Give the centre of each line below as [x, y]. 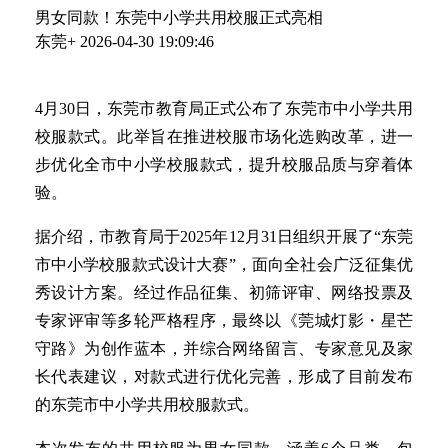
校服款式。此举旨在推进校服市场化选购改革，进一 [224, 137]
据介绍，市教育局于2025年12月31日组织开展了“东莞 [224, 237]
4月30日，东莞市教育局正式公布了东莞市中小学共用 [224, 109]
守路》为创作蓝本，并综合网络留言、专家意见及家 [224, 349]
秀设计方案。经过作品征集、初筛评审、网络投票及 [224, 293]
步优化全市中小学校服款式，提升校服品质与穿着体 [224, 165]
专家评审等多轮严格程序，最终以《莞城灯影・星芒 [224, 321]
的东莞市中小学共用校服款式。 [146, 405]
